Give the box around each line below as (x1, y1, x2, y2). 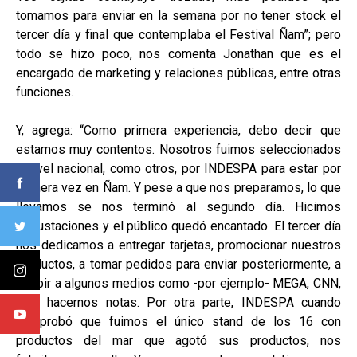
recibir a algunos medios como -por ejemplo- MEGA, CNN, (16, 276, 341, 291)
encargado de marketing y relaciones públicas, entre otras (16, 65, 341, 80)
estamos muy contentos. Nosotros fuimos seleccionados (16, 142, 341, 157)
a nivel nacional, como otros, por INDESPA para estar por (16, 161, 341, 176)
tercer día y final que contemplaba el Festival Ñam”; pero (16, 27, 341, 42)
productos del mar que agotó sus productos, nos (16, 333, 341, 348)
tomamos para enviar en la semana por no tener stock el (16, 8, 341, 23)
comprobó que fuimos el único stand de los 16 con (16, 314, 341, 329)
